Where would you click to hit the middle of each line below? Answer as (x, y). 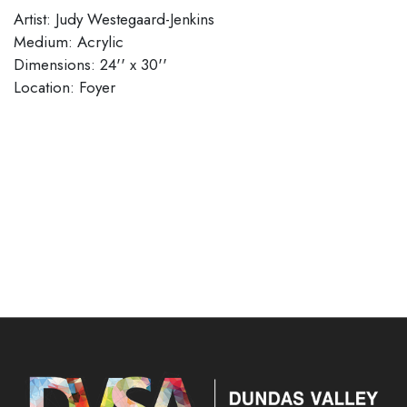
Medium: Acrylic (69, 42)
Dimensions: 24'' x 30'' (90, 65)
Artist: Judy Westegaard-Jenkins (114, 20)
